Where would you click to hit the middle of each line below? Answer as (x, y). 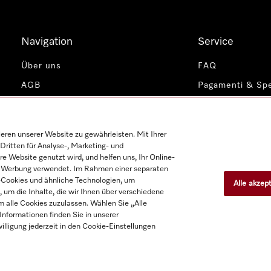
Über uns (41, 66)
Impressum (222, 105)
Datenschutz (48, 105)
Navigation (47, 42)
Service (216, 42)
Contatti (216, 124)
